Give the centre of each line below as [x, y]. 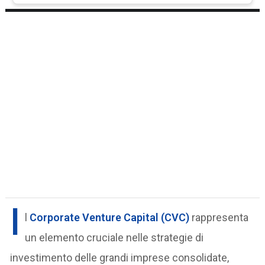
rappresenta [219, 218]
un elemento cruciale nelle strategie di [114, 238]
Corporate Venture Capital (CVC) [110, 218]
